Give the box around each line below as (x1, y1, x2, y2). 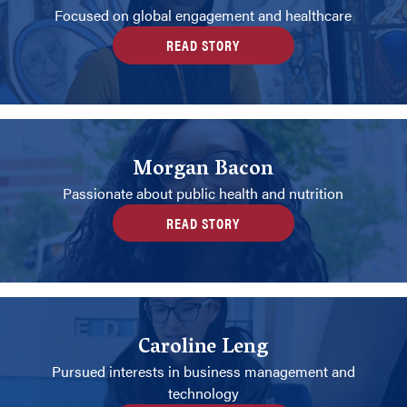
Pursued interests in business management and (51, 361, 355, 382)
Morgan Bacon (133, 152, 274, 191)
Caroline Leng (138, 330, 269, 369)
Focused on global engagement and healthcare (55, 5, 352, 26)
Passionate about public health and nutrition (63, 183, 344, 204)
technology (167, 382, 239, 404)
